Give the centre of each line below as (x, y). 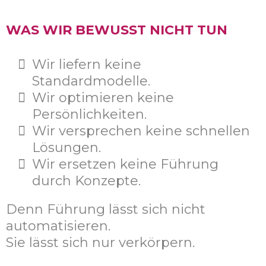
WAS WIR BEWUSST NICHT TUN (117, 30)
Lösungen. (66, 148)
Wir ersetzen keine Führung (125, 164)
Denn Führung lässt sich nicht (106, 210)
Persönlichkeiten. (89, 115)
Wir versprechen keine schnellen (141, 131)
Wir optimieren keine (103, 98)
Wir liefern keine (87, 65)
